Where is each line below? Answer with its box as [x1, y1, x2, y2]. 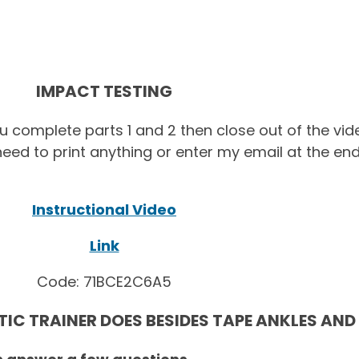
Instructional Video [32, 200, 176, 220]
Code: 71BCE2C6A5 [37, 272, 171, 292]
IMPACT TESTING [36, 80, 172, 103]
